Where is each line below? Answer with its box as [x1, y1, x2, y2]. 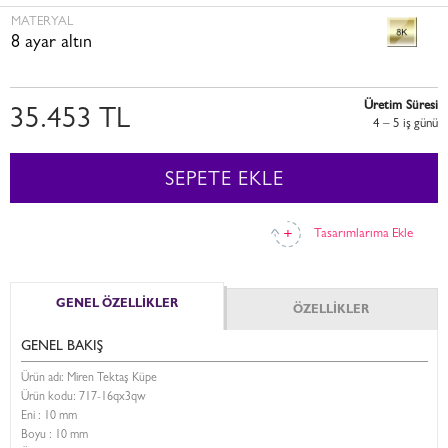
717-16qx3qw [79, 392, 146, 404]
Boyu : [21, 430, 55, 442]
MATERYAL [11, 16, 73, 29]
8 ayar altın [11, 35, 92, 53]
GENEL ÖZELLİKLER [56, 299, 178, 311]
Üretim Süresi [364, 100, 438, 113]
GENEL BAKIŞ [21, 340, 103, 354]
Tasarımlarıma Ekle [313, 228, 413, 241]
